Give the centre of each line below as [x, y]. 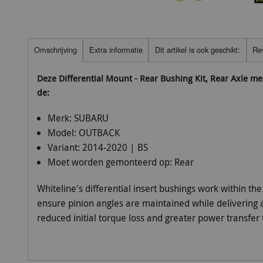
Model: [63, 132]
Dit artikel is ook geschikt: [197, 50]
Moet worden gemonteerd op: [111, 162]
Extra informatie [116, 50]
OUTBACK [99, 132]
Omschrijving [55, 50]
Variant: [65, 147]
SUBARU [91, 118]
